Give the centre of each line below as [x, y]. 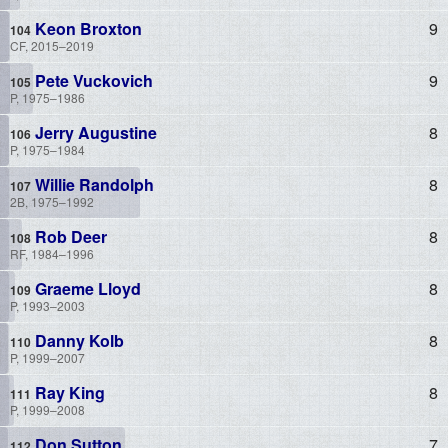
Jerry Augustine [94, 132]
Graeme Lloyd [86, 288]
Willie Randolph [92, 184]
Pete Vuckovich [92, 80]
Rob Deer [69, 236]
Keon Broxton [86, 28]
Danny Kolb [77, 340]
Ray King [68, 392]
